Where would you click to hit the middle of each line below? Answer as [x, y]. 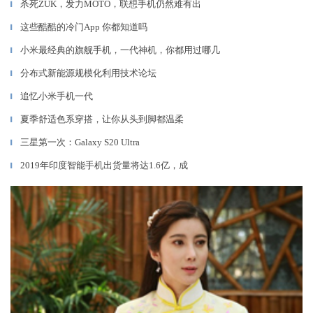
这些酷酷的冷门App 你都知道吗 [84, 27]
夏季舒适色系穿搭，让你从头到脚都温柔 [102, 119]
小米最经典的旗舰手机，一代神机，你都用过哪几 [120, 50]
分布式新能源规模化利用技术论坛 [88, 73]
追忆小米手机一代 [57, 96]
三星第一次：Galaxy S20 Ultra [80, 142]
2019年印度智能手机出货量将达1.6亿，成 [104, 165]
